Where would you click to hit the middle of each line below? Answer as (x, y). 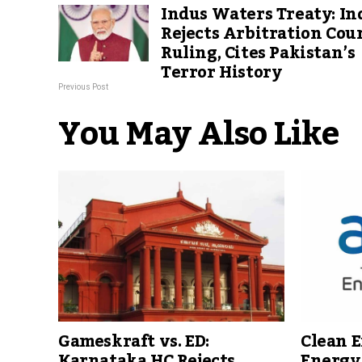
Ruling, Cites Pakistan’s (258, 54)
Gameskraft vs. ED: (134, 342)
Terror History (221, 73)
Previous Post (83, 87)
